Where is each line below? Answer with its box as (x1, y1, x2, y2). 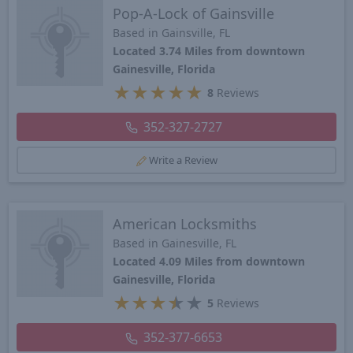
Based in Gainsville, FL (112, 24, 230, 40)
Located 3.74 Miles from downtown (112, 43, 305, 58)
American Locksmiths (112, 214, 257, 233)
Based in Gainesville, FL (112, 235, 236, 251)
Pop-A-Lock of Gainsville (112, 3, 274, 23)
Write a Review (148, 152, 217, 167)
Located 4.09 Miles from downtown (112, 253, 305, 269)
